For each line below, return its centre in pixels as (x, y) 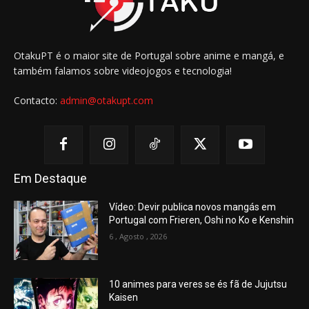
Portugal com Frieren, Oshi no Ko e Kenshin (202, 220)
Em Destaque (50, 178)
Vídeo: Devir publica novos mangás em (193, 207)
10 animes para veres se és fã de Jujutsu (198, 284)
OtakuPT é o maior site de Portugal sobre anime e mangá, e (149, 55)
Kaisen (124, 297)
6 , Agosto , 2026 (138, 236)
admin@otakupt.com (107, 100)
